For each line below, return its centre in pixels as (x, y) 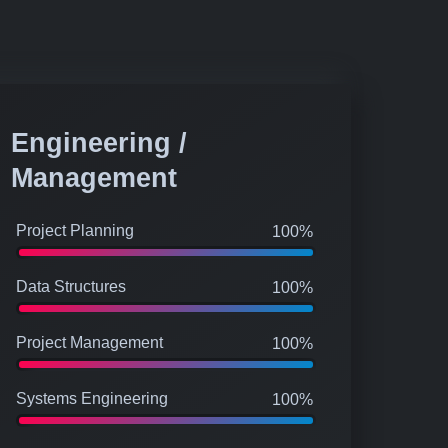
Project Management (89, 342)
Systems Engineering (92, 398)
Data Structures (71, 286)
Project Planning (75, 230)
